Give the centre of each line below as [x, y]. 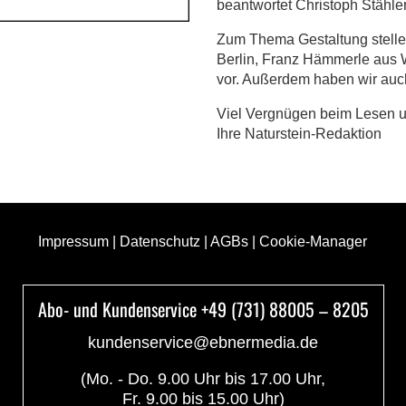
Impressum [74, 242]
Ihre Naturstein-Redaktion [299, 134]
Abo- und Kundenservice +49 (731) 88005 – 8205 [203, 309]
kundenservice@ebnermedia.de [203, 343]
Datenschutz [160, 242]
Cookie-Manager [314, 242]
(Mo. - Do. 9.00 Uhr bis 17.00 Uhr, [203, 379]
